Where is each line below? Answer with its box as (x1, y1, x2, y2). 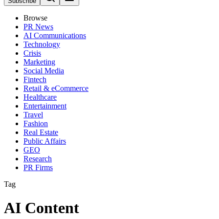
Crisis (23, 49, 41, 57)
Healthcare (23, 93, 57, 101)
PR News (23, 22, 53, 31)
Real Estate (23, 128, 58, 136)
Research (23, 154, 52, 163)
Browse (23, 14, 47, 22)
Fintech (23, 75, 46, 84)
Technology (23, 40, 60, 48)
